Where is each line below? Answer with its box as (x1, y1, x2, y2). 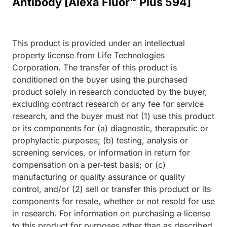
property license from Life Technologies (12, 50, 165, 61)
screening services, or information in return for (12, 147, 190, 158)
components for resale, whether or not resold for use (12, 196, 215, 207)
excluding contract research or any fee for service (12, 99, 204, 109)
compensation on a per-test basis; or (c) (12, 160, 166, 170)
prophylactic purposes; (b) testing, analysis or (12, 135, 188, 146)
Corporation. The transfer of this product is (12, 62, 177, 73)
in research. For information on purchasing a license (12, 208, 210, 219)
